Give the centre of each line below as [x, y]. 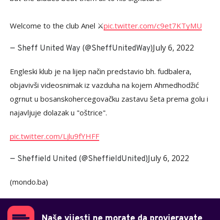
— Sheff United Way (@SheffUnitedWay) [81, 49]
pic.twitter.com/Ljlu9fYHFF [55, 136]
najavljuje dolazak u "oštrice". [58, 112]
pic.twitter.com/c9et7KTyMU [153, 26]
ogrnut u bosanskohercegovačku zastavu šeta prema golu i [109, 99]
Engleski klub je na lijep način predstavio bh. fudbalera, [101, 71]
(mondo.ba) [29, 182]
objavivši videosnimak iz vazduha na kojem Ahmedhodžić [104, 85]
